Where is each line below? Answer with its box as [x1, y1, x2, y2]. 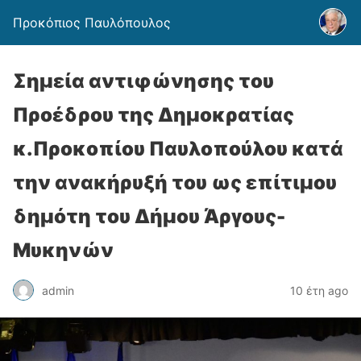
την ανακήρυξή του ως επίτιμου [13, 171, 337, 194]
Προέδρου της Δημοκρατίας [13, 103, 294, 127]
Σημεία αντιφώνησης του [13, 69, 274, 93]
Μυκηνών [13, 239, 114, 262]
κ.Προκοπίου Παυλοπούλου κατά [13, 137, 343, 160]
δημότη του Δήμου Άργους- [13, 205, 285, 228]
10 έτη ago [290, 283, 348, 297]
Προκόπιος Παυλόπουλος [13, 15, 171, 31]
